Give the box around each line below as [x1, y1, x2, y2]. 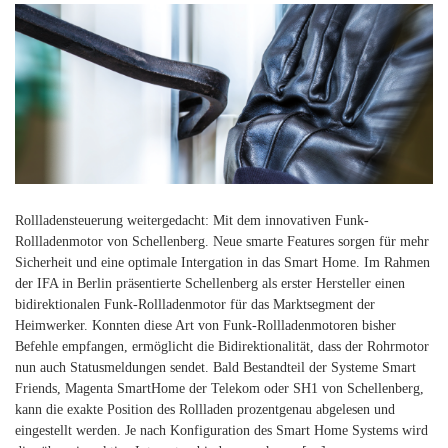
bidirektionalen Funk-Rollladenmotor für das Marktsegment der [15, 296, 375, 312]
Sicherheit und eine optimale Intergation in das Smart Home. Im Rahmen [15, 254, 430, 270]
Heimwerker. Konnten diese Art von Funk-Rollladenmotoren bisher [15, 317, 396, 333]
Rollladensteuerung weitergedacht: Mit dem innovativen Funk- [15, 212, 369, 228]
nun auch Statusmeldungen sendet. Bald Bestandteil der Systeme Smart [15, 359, 416, 375]
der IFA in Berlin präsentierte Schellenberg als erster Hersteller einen [15, 275, 405, 291]
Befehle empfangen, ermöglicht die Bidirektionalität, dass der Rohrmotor [15, 338, 429, 354]
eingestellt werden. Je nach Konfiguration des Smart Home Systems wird [15, 422, 428, 438]
